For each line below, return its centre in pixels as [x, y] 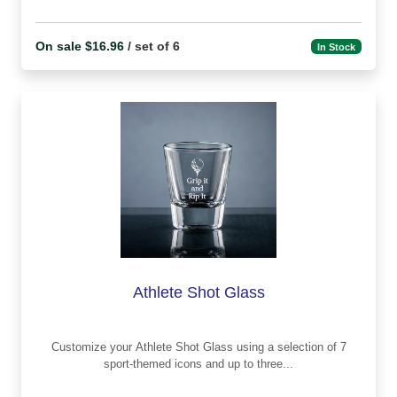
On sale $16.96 [80, 47]
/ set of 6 [152, 47]
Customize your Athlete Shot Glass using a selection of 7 [93, 347]
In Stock [337, 47]
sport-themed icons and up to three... [198, 364]
